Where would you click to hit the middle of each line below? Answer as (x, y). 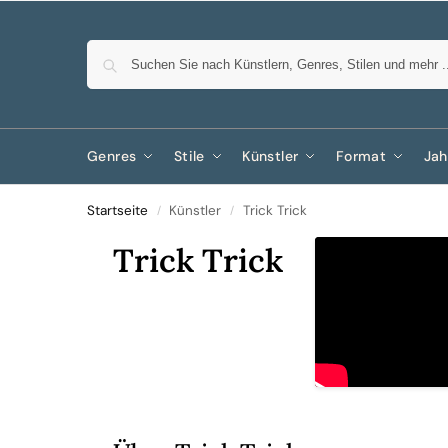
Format (361, 156)
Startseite (117, 210)
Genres (112, 156)
